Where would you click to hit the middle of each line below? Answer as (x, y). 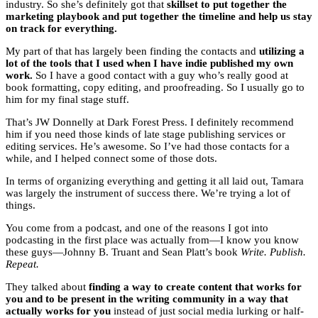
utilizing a (282, 51)
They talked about (47, 287)
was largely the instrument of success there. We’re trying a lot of (148, 193)
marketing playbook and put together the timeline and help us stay (159, 17)
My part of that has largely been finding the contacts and (132, 51)
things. (21, 205)
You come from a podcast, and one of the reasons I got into (137, 228)
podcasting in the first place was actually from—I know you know (152, 240)
